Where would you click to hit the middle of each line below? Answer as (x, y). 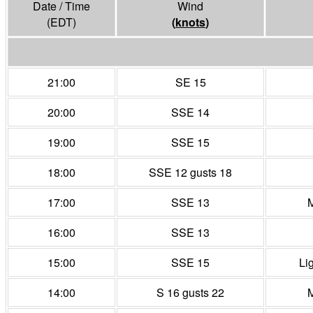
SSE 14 (190, 112)
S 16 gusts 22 (190, 293)
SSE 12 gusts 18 (190, 173)
